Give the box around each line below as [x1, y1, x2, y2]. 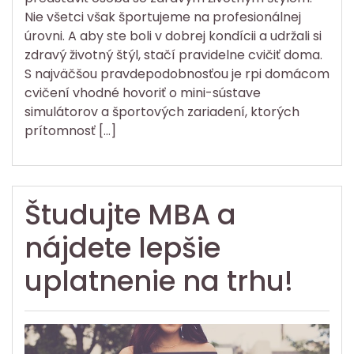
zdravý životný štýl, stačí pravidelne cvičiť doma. [24, 45, 322, 64]
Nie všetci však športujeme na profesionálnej [24, 7, 301, 26]
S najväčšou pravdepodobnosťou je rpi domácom [24, 64, 330, 83]
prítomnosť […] [24, 121, 116, 140]
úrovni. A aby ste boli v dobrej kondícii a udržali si [24, 26, 322, 45]
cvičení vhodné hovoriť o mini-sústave [24, 83, 261, 102]
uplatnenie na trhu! [24, 261, 293, 300]
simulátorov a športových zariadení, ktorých [24, 102, 299, 121]
